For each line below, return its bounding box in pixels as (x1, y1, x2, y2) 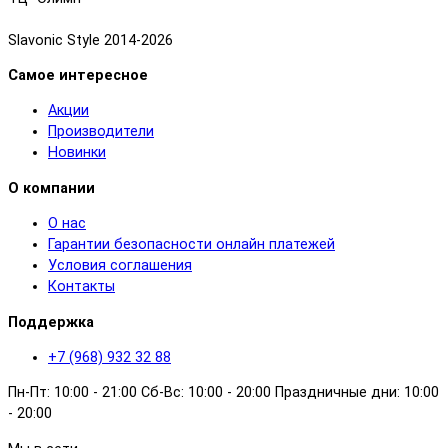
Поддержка (8, 313, 94, 331)
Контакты (48, 278, 115, 296)
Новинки (48, 144, 106, 162)
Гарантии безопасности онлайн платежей (48, 236, 335, 254)
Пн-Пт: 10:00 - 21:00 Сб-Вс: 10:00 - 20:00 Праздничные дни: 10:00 (8, 384, 439, 402)
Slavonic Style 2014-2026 (8, 31, 173, 49)
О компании (8, 179, 95, 197)
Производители (48, 123, 154, 141)
